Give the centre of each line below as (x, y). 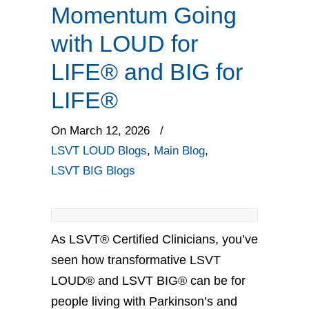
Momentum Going (144, 15)
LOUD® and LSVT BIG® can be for (148, 281)
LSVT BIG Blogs (93, 171)
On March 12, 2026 (102, 131)
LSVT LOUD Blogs (99, 151)
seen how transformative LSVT (136, 260)
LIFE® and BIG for (147, 72)
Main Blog (179, 151)
